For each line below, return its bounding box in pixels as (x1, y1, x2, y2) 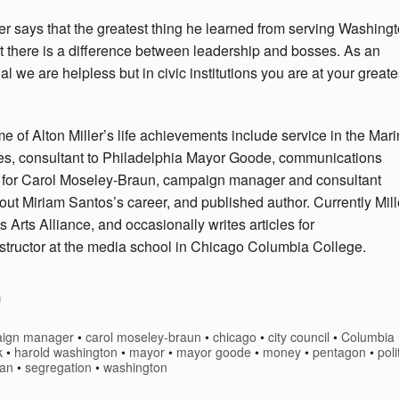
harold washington (14, 343, 118, 362)
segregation (25, 358, 92, 377)
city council (268, 328, 330, 346)
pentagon (313, 343, 366, 362)
